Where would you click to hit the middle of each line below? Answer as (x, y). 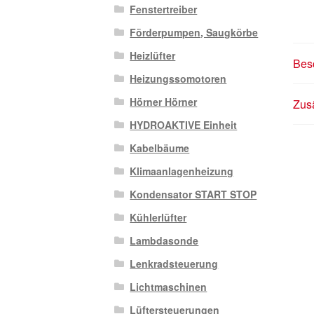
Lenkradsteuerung (174, 264)
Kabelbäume (160, 148)
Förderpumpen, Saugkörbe (194, 33)
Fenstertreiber (164, 9)
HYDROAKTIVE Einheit (184, 125)
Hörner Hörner (164, 102)
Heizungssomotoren (178, 79)
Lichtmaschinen (169, 287)
